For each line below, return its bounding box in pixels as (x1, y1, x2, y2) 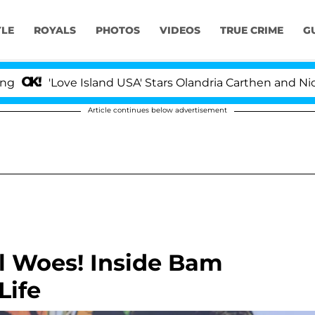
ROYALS (33, 24, 76, 37)
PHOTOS (95, 24, 140, 37)
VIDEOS (159, 24, 200, 37)
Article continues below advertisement (88, 105, 227, 115)
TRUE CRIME (219, 24, 283, 37)
